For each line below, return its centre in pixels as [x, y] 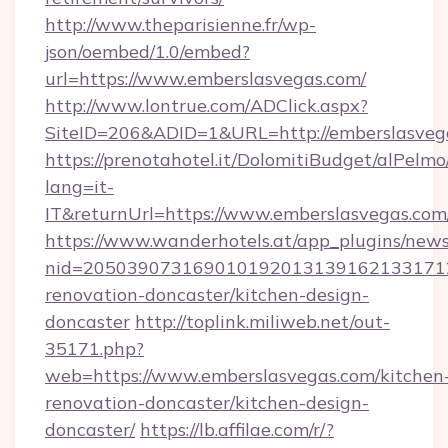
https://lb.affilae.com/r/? [237, 429]
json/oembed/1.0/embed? [147, 51]
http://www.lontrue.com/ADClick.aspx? [206, 105]
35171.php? [94, 348]
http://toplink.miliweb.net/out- [262, 321]
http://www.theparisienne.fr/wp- [180, 24]
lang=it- [79, 186]
